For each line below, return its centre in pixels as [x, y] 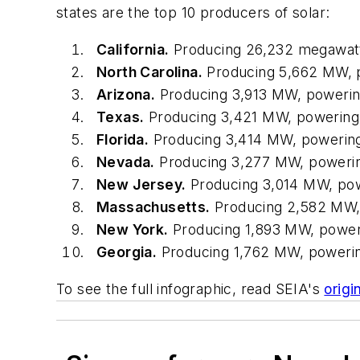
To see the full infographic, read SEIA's [190, 288]
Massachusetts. [153, 207]
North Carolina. [149, 72]
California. [133, 49]
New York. [133, 229]
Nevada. [126, 162]
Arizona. [126, 94]
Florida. [123, 139]
